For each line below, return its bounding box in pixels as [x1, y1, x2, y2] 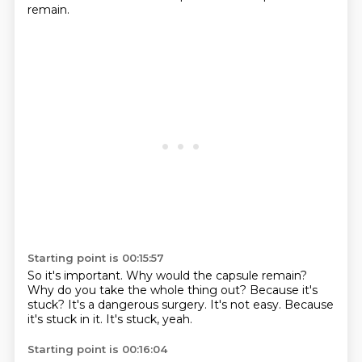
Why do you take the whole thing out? [27, 283, 250, 297]
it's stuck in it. [27, 312, 106, 326]
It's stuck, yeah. [105, 312, 192, 326]
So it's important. [27, 268, 126, 283]
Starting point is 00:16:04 [27, 343, 167, 356]
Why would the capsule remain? [125, 268, 307, 283]
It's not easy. [209, 297, 284, 312]
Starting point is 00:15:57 [27, 251, 164, 264]
